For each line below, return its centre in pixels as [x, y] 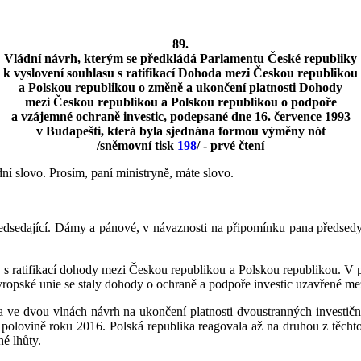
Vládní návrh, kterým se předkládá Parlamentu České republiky [180, 58]
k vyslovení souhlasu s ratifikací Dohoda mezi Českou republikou [180, 73]
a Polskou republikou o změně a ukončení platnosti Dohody [180, 87]
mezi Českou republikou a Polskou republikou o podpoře [180, 102]
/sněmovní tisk [137, 145]
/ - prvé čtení [230, 145]
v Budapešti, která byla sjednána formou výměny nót [180, 131]
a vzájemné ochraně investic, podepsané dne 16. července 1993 [180, 116]
